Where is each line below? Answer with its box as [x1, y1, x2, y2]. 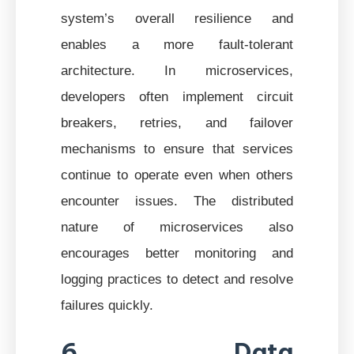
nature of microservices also [60, 219, 294, 234]
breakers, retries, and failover [60, 115, 294, 130]
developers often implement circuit [60, 88, 294, 104]
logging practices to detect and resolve [60, 271, 294, 286]
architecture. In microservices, [60, 62, 294, 77]
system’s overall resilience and [60, 10, 294, 25]
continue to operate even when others [60, 167, 294, 182]
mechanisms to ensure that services [60, 141, 294, 156]
